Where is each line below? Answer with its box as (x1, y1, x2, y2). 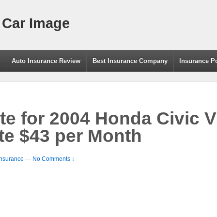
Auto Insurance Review (12, 57, 81, 64)
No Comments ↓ (32, 155, 75, 162)
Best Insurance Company (92, 57, 168, 64)
